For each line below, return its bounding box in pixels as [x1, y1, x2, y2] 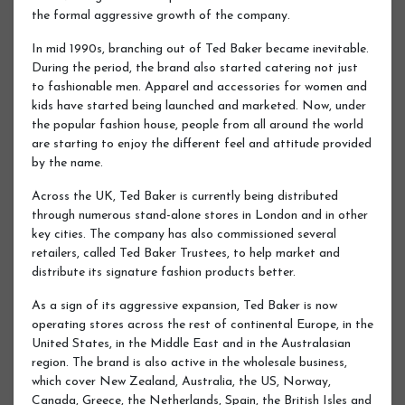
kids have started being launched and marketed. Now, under [32, 99, 366, 113]
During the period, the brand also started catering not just [32, 61, 358, 75]
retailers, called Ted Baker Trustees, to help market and [32, 246, 340, 260]
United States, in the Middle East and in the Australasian [32, 336, 351, 351]
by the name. [32, 155, 103, 170]
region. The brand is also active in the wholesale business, [32, 355, 347, 370]
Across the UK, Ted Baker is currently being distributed [32, 189, 338, 203]
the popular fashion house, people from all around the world [32, 118, 363, 132]
